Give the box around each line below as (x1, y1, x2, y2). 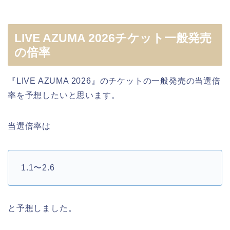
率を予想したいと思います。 (8, 90, 120, 100)
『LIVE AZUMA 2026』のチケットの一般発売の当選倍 (8, 76, 221, 85)
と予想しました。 (8, 203, 77, 213)
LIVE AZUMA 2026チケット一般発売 (14, 31, 212, 45)
